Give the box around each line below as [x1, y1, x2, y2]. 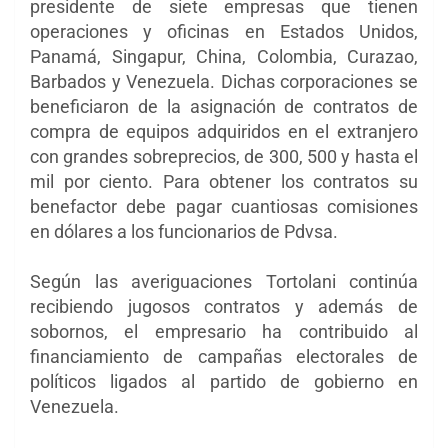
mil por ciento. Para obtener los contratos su [30, 170, 418, 192]
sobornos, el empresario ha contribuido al [30, 320, 418, 342]
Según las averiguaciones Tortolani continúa [30, 270, 418, 292]
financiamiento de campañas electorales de [30, 345, 418, 367]
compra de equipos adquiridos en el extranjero [30, 120, 418, 142]
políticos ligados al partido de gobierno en [30, 370, 418, 392]
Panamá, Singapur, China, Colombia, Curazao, [30, 45, 418, 67]
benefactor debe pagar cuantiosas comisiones [30, 195, 418, 217]
